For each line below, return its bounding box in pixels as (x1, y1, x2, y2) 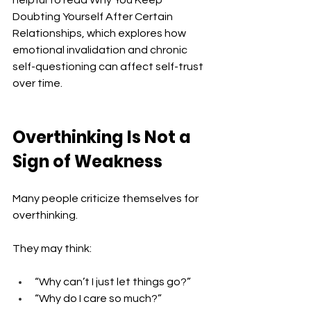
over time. (12, 78, 62, 90)
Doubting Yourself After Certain (12, 11, 175, 23)
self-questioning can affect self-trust (12, 61, 205, 73)
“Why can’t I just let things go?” (35, 276, 191, 288)
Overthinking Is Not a (12, 126, 194, 149)
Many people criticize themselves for (12, 193, 201, 205)
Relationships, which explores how (12, 28, 188, 40)
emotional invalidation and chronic (12, 44, 190, 56)
